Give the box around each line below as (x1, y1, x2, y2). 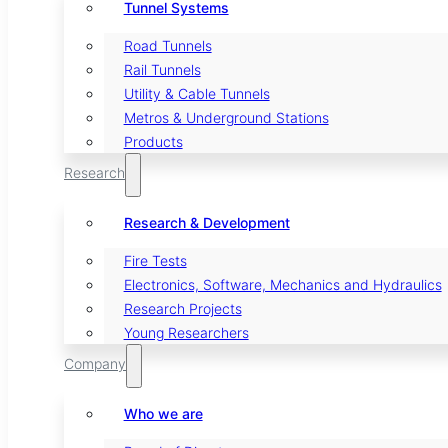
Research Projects (123, 299, 242, 317)
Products (123, 132, 183, 150)
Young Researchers (123, 323, 249, 341)
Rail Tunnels (123, 60, 201, 78)
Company (64, 354, 126, 372)
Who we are (123, 405, 203, 423)
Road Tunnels (123, 36, 212, 54)
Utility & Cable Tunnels (123, 84, 270, 102)
